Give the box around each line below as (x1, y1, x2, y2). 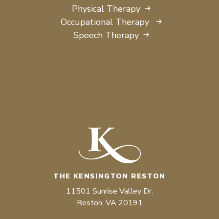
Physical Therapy (71, 2, 140, 15)
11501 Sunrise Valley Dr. (66, 186, 153, 197)
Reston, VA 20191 (76, 197, 143, 208)
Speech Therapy (73, 29, 139, 41)
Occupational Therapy (60, 16, 152, 28)
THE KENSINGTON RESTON (53, 172, 166, 181)
